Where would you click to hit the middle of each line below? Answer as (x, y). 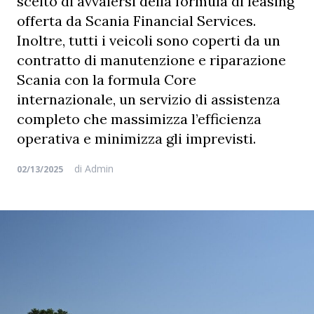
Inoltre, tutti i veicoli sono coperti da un (149, 40)
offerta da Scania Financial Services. (136, 21)
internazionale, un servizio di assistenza (149, 99)
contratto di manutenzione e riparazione (151, 60)
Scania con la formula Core (107, 80)
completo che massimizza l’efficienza (139, 119)
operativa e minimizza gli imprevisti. (136, 138)
